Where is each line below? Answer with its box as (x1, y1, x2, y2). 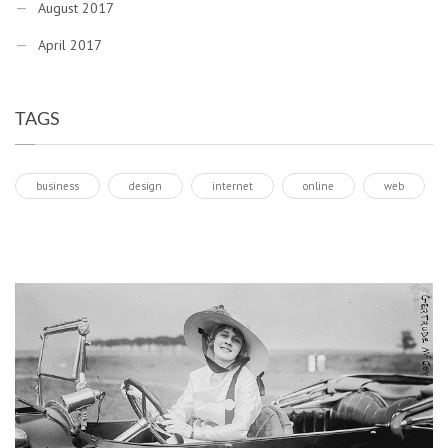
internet (212, 179, 253, 193)
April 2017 (38, 36, 102, 54)
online (303, 179, 334, 193)
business (36, 179, 79, 193)
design (129, 179, 162, 193)
